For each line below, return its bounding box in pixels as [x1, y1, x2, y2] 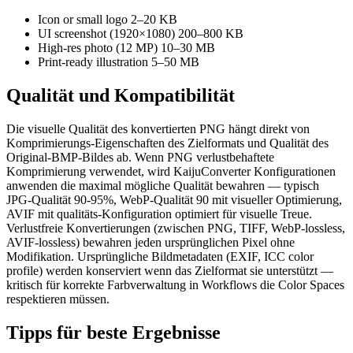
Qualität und [6, 85, 114, 106]
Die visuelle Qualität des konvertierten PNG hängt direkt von [6, 121, 310, 136]
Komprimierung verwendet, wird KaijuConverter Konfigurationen [6, 164, 336, 178]
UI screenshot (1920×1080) [38, 27, 175, 41]
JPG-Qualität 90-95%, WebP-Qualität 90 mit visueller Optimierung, [6, 192, 342, 206]
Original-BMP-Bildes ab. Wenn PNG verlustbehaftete [6, 150, 274, 164]
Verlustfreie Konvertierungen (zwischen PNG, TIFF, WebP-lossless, [6, 221, 345, 235]
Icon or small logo [38, 13, 128, 27]
